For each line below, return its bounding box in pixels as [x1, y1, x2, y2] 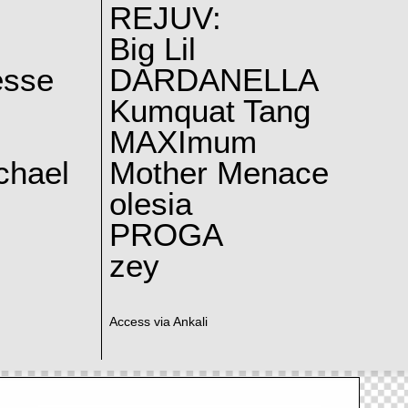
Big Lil [108, 31, 196, 66]
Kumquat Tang [108, 93, 311, 128]
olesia [108, 186, 192, 221]
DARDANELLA [108, 62, 319, 97]
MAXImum [108, 124, 257, 159]
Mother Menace [108, 155, 329, 190]
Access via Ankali [108, 315, 208, 330]
